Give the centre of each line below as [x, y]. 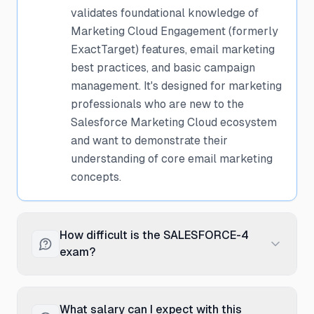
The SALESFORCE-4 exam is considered [176, 284]
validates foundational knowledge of [165, 13]
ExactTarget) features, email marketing [173, 49]
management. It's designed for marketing [176, 86]
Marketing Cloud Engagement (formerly [175, 31]
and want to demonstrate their [149, 141]
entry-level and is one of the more [159, 302]
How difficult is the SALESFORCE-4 [154, 235]
